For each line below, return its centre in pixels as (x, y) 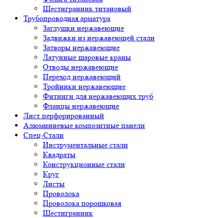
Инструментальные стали (85, 145)
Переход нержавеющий (82, 76)
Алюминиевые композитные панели (84, 125)
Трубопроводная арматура (67, 18)
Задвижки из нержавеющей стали (99, 37)
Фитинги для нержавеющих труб (98, 96)
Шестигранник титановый (87, 8)
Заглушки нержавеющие (83, 28)
